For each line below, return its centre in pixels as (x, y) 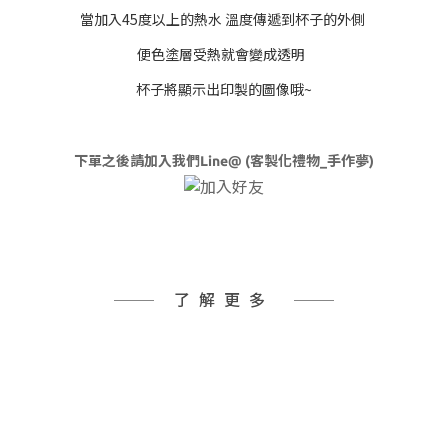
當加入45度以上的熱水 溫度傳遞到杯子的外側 (224, 19)
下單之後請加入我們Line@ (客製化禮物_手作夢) (224, 161)
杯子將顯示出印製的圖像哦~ (224, 89)
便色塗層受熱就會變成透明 (224, 54)
